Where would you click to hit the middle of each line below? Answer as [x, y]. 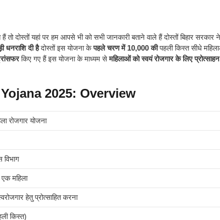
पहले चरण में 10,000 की [125, 48]
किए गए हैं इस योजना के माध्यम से [63, 58]
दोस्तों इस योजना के [66, 48]
